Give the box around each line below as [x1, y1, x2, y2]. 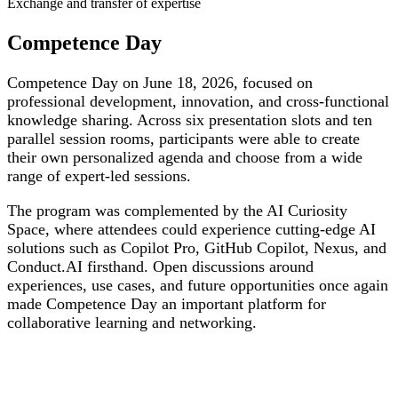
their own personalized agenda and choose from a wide [7, 148, 362, 167]
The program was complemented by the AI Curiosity [7, 202, 347, 220]
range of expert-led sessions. [7, 167, 191, 186]
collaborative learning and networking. [7, 314, 257, 332]
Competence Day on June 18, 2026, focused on [7, 74, 313, 92]
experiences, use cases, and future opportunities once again [7, 276, 388, 295]
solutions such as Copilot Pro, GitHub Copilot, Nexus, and [7, 239, 386, 258]
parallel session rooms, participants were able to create [7, 130, 360, 148]
